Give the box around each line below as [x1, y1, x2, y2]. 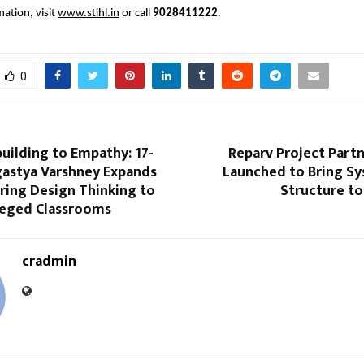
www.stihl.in [58, 6, 119, 19]
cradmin [22, 249, 76, 274]
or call [119, 6, 153, 19]
